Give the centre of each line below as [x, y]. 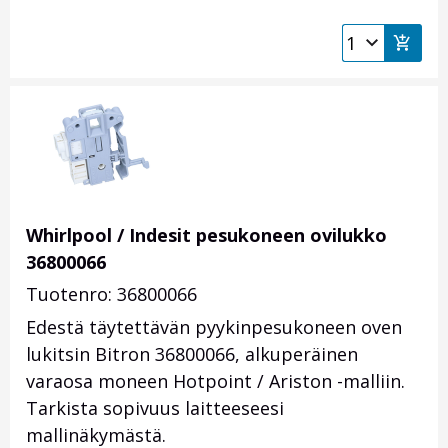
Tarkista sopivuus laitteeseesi [155, 408]
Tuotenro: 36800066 [111, 294]
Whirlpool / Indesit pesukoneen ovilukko [206, 235]
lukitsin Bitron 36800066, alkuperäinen [192, 354]
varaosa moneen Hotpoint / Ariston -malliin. [215, 381]
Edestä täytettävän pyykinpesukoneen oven [214, 327]
